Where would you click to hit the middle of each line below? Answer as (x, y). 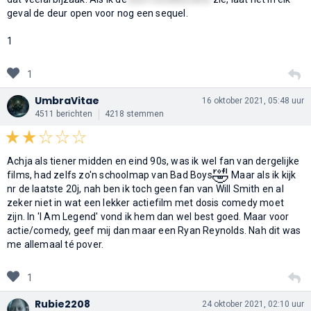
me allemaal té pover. (56, 244)
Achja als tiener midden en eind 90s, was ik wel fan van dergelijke (153, 161)
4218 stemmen (134, 114)
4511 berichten (64, 114)
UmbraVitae (67, 100)
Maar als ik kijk (263, 175)
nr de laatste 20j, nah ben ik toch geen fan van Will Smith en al (145, 188)
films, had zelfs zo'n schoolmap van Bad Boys (110, 175)
